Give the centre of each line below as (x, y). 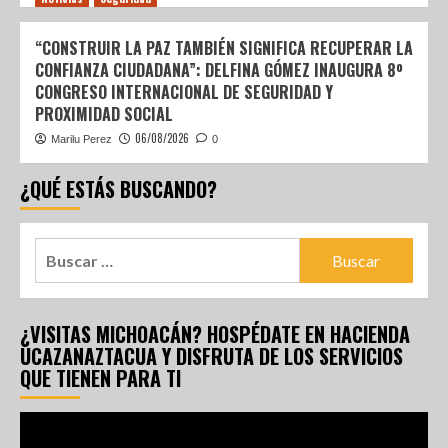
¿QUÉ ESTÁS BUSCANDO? (118, 189)
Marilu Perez (81, 139)
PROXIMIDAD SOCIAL (104, 114)
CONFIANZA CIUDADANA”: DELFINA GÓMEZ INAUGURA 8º (219, 70)
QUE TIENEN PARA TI (100, 378)
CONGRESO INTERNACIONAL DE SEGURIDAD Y (184, 92)
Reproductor (63, 423)
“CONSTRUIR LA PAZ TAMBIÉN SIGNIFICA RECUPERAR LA (224, 48)
